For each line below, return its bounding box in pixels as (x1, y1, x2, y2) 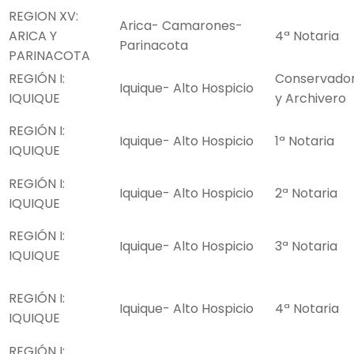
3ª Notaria (275, 237, 337, 256)
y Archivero (275, 89, 346, 108)
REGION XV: (9, 7, 78, 26)
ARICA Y (9, 27, 57, 46)
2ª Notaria (275, 184, 337, 203)
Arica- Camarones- (119, 17, 243, 36)
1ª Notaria (275, 132, 334, 151)
